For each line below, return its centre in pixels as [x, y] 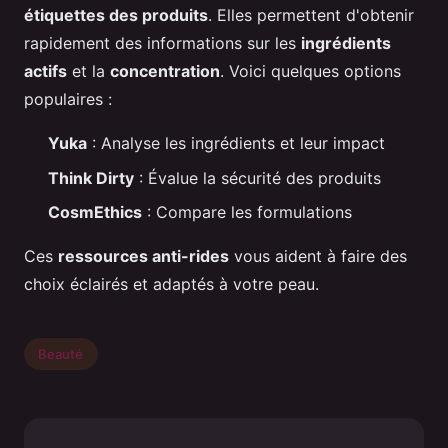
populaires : [68, 99]
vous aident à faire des [318, 256]
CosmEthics [95, 212]
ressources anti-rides [143, 256]
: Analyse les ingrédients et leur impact [236, 143]
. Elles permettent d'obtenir [311, 15]
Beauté [61, 353]
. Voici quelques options [310, 71]
